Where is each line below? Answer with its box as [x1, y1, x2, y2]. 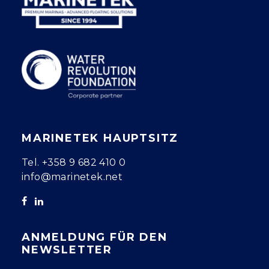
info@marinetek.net [22, 171, 123, 183]
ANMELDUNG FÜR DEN [22, 231, 168, 244]
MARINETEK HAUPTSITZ [22, 131, 179, 145]
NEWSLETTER [22, 243, 113, 256]
